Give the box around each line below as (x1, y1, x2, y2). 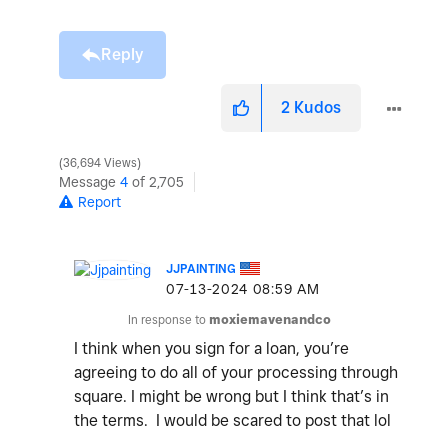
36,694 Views (60, 156, 140, 171)
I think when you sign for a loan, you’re (74, 339, 349, 359)
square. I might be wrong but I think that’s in (74, 387, 389, 407)
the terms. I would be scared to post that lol (74, 411, 391, 431)
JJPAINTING (166, 261, 236, 277)
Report (78, 194, 121, 211)
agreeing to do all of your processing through (74, 363, 398, 383)
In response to (128, 312, 209, 328)
